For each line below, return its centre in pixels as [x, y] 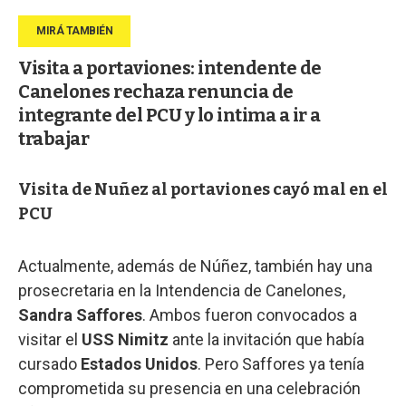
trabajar [53, 139]
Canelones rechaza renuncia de [156, 92]
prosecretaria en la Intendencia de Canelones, [182, 291]
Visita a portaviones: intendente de [170, 68]
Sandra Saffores [80, 315]
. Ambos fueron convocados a [250, 315]
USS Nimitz [125, 340]
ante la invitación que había [266, 340]
